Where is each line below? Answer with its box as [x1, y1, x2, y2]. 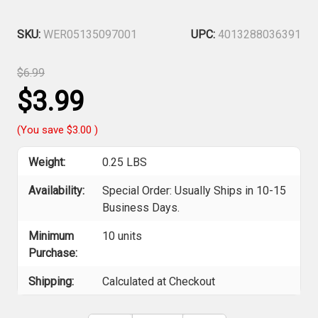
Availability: [28, 183, 84, 197]
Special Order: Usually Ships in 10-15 [102, 183, 287, 197]
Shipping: [28, 274, 74, 288]
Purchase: [28, 246, 77, 260]
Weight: [28, 155, 65, 169]
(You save [17, 123, 64, 136]
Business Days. [102, 200, 180, 214]
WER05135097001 [43, 27, 137, 41]
